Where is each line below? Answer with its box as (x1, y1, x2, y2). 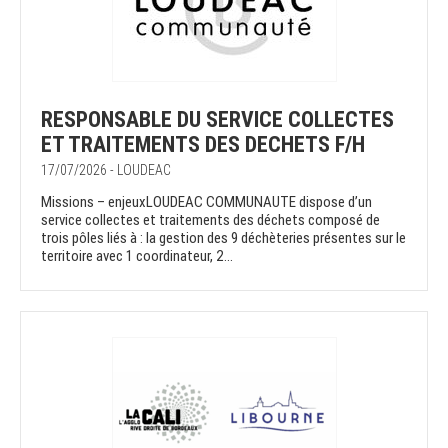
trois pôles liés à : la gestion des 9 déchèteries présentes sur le (41, 229, 406, 248)
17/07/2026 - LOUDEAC (41, 162, 171, 179)
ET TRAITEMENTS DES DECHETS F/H (41, 132, 365, 158)
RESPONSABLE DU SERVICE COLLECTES (41, 107, 394, 133)
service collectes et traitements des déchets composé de (41, 211, 380, 230)
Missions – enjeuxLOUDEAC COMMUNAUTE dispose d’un (41, 193, 372, 212)
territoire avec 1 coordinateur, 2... (41, 247, 233, 266)
